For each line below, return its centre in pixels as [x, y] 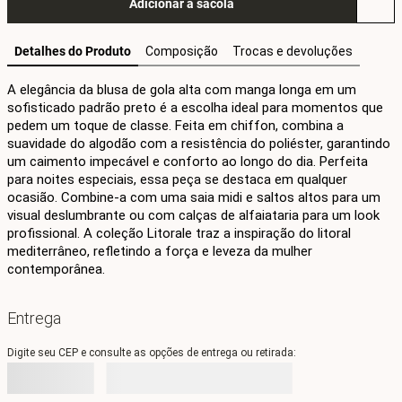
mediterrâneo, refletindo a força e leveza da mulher [160, 251]
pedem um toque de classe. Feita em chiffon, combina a [175, 126]
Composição [182, 51]
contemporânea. [56, 269]
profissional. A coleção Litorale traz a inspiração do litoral [179, 233]
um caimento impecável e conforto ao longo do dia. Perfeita [188, 162]
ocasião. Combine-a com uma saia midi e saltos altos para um [194, 197]
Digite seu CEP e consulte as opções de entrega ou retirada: [152, 353]
